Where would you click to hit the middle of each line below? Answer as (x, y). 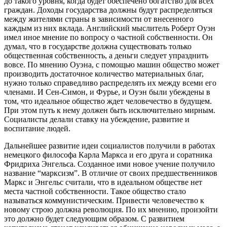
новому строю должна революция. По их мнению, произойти (111, 209)
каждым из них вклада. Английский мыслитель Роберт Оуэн (110, 28)
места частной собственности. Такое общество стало (95, 191)
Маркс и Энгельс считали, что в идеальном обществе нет (103, 182)
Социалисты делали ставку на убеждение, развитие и (97, 119)
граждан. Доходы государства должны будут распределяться (108, 10)
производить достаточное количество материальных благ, (104, 73)
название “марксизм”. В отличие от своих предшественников (111, 173)
